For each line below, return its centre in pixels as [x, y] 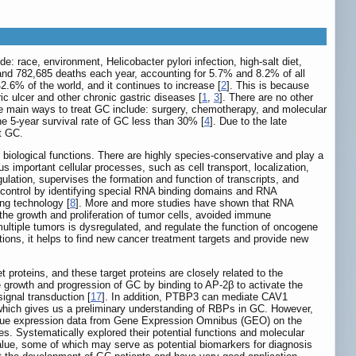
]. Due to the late [248, 122]
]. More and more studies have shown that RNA [184, 203]
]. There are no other [266, 98]
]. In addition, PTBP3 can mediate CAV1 [195, 297]
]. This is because [268, 86]
